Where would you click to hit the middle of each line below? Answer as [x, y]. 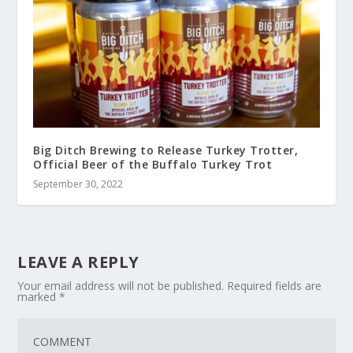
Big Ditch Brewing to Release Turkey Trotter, [166, 150]
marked [39, 296]
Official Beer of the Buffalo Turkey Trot [153, 164]
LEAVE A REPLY [78, 262]
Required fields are [275, 285]
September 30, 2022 [78, 184]
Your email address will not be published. [121, 285]
